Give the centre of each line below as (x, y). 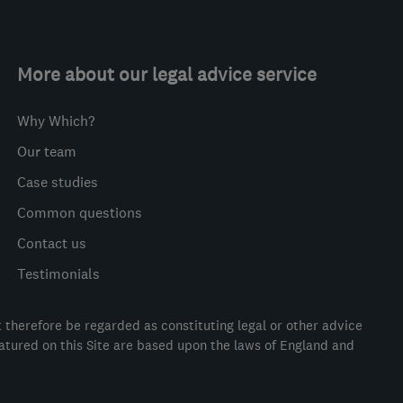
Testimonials (59, 273)
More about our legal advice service (167, 74)
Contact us (52, 243)
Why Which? (56, 121)
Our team (47, 151)
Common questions (80, 212)
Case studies (58, 182)
